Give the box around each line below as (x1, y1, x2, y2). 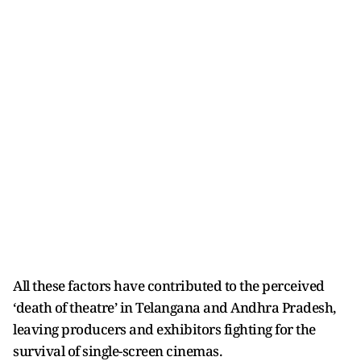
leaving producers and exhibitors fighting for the (13, 320, 316, 339)
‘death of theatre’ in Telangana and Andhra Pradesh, (13, 298, 336, 317)
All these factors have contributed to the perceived (13, 276, 325, 296)
